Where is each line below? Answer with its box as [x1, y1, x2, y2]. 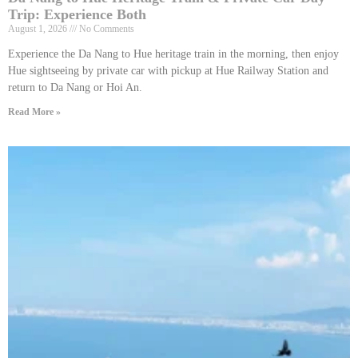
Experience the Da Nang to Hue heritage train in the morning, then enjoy [8, 48, 339, 61]
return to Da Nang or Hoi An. [8, 82, 142, 94]
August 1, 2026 [8, 23, 70, 35]
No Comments [77, 23, 134, 35]
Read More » [8, 106, 61, 118]
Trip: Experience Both [8, 6, 146, 23]
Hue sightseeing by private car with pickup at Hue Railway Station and [8, 65, 328, 78]
